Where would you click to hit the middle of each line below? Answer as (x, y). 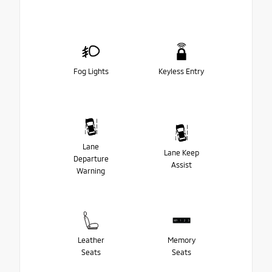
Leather (91, 240)
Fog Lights (91, 71)
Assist (181, 164)
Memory (181, 240)
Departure (91, 158)
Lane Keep (181, 152)
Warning (91, 170)
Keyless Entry (181, 71)
